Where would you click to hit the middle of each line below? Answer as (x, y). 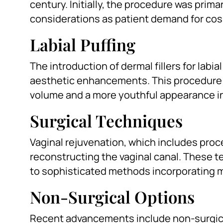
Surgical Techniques (106, 121)
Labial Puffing (83, 45)
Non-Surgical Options (112, 197)
